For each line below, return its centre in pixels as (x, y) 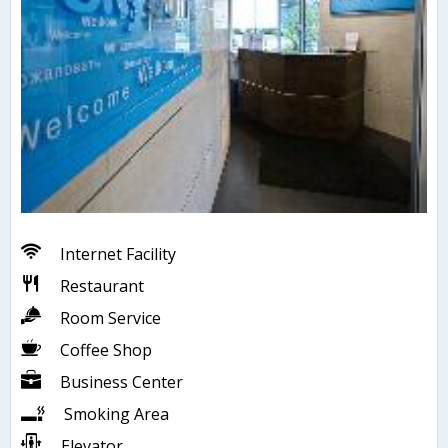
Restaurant (102, 286)
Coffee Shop (106, 350)
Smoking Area (116, 414)
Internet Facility (118, 254)
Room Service (110, 318)
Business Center (121, 382)
